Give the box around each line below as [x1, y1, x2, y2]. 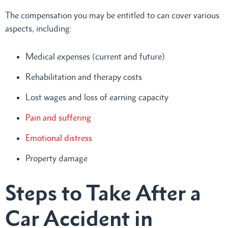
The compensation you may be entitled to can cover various [5, 10, 219, 20]
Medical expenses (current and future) [25, 51, 165, 62]
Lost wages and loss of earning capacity [25, 92, 168, 102]
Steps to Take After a [5, 179, 201, 206]
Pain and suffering [25, 112, 91, 123]
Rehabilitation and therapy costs [25, 71, 142, 82]
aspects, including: [5, 23, 72, 34]
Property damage [25, 153, 88, 163]
